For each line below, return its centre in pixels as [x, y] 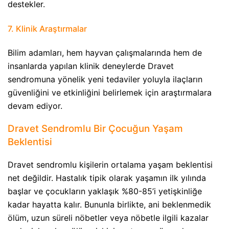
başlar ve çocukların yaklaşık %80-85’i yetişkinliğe [105, 191]
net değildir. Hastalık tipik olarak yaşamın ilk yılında [107, 178]
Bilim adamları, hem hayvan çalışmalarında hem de [105, 52]
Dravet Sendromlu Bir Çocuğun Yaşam [95, 128]
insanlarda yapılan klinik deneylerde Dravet [91, 66]
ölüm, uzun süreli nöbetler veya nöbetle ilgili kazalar [108, 218]
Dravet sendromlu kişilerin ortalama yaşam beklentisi [110, 165]
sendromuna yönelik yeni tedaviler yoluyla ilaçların [105, 79]
